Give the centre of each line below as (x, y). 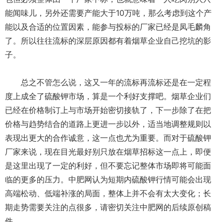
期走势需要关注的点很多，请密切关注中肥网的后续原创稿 (108, 207)
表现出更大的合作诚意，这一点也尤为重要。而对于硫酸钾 (108, 138)
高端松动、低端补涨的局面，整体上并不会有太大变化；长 (108, 193)
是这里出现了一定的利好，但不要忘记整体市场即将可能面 (108, 166)
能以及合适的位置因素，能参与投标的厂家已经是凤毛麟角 (108, 27)
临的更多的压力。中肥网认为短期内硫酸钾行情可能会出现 (108, 179)
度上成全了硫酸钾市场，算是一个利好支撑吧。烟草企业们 (108, 96)
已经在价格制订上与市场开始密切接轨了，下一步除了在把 (108, 110)
